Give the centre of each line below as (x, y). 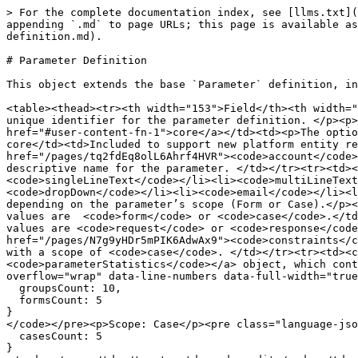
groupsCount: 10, (13, 288)
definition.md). (54, 36)
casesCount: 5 (13, 336)
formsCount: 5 (13, 300)
